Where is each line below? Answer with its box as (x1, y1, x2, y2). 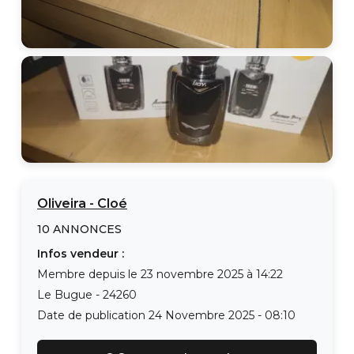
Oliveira (37, 196, 86, 211)
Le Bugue (37, 288, 92, 302)
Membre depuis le (37, 267, 141, 281)
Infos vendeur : (37, 247, 124, 261)
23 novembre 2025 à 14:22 (141, 267, 283, 281)
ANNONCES (50, 222, 122, 236)
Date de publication (37, 308, 149, 322)
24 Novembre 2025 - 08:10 (149, 308, 296, 322)
